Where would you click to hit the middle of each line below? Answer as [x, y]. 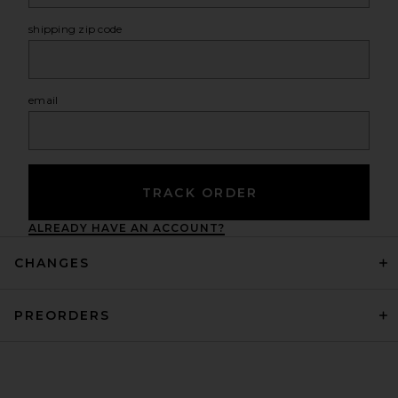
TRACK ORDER [200, 193]
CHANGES [52, 263]
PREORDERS [62, 316]
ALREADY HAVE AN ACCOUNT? [127, 228]
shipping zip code [76, 29]
